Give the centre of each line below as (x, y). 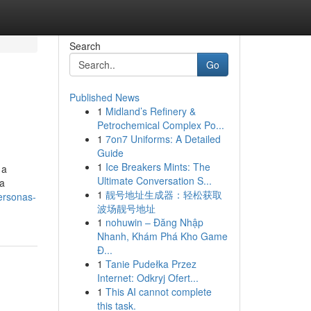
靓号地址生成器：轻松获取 (163, 194)
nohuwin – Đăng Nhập (154, 222)
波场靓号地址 (126, 208)
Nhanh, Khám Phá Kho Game (162, 236)
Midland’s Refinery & (150, 111)
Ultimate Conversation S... (154, 180)
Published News (104, 97)
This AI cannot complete (158, 292)
